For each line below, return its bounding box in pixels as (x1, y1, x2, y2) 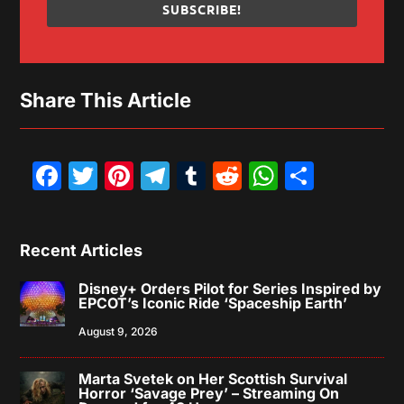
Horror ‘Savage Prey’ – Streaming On (78, 384, 340, 402)
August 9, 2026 (78, 325, 159, 338)
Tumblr (206, 159, 309, 192)
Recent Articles (20, 241, 143, 260)
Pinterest (133, 159, 289, 192)
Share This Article (20, 88, 192, 112)
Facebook (61, 159, 199, 192)
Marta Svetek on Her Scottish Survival (78, 370, 348, 388)
